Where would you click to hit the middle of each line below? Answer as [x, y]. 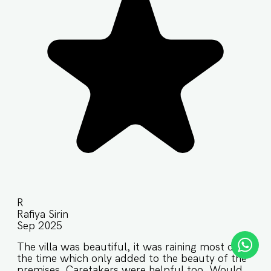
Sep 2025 [40, 226]
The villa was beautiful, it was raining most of [127, 247]
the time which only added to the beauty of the [132, 258]
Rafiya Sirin [43, 214]
